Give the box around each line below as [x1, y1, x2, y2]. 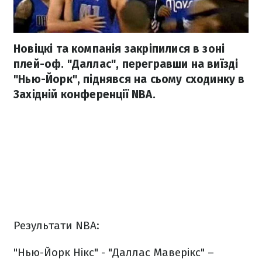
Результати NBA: [13, 219, 99, 233]
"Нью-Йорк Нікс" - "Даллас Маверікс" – [13, 246, 214, 260]
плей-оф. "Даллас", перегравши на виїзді [13, 57, 239, 71]
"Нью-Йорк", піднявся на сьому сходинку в [13, 73, 245, 87]
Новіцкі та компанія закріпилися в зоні [13, 42, 225, 56]
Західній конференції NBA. [13, 88, 156, 102]
